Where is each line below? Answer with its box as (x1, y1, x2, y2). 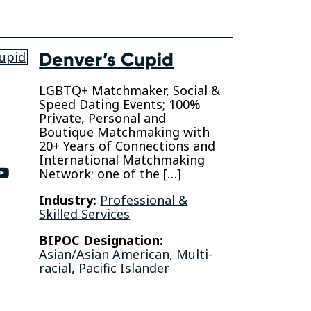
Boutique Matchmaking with (39, 124, 210, 141)
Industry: (39, 192, 97, 209)
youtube (8, 165, 57, 180)
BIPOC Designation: (39, 232, 164, 249)
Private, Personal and (39, 110, 167, 127)
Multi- (176, 246, 213, 263)
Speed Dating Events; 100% (39, 96, 201, 113)
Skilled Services (39, 205, 131, 223)
